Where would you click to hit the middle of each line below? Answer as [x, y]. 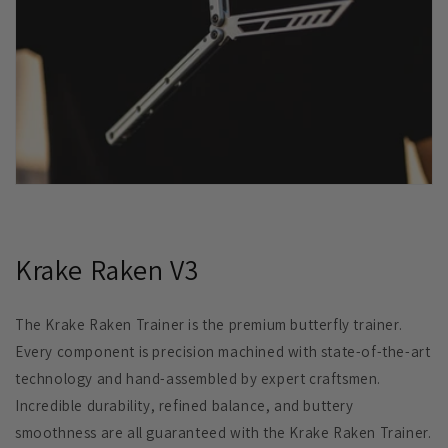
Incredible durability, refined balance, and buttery [184, 406]
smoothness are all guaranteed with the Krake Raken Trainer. [223, 433]
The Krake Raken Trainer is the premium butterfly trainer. [209, 325]
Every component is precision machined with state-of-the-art [223, 352]
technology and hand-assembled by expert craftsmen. [198, 379]
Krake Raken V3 [107, 270]
